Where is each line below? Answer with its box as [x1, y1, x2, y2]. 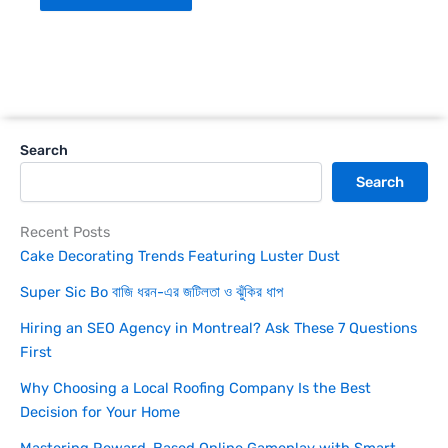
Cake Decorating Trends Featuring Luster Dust [20, 247, 340, 266]
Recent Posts [20, 223, 110, 242]
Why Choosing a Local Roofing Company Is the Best [20, 379, 371, 398]
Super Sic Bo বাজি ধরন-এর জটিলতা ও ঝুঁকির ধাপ [20, 283, 283, 302]
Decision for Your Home [20, 403, 180, 422]
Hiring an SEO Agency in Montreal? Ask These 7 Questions [20, 319, 417, 338]
